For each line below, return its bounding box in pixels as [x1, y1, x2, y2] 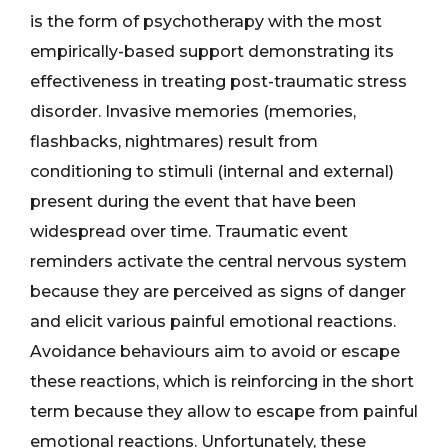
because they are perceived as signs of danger [30, 282, 406, 301]
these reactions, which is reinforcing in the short [30, 372, 414, 391]
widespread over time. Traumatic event [30, 222, 348, 241]
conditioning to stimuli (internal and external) [30, 162, 394, 181]
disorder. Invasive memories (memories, [30, 102, 356, 121]
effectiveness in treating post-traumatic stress [30, 72, 407, 91]
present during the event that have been [30, 192, 356, 211]
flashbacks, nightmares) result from [30, 132, 318, 151]
